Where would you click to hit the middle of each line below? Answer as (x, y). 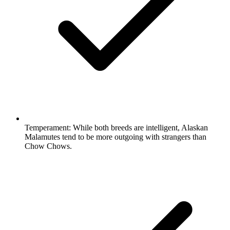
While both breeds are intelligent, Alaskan (139, 127)
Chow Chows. (48, 146)
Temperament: (48, 127)
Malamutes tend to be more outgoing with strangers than (116, 137)
